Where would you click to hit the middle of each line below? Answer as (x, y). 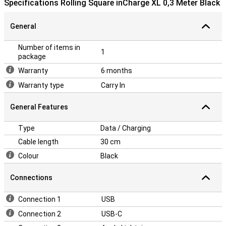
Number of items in (49, 47)
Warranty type (41, 85)
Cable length (38, 142)
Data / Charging (126, 128)
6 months (117, 71)
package (32, 56)
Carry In (113, 85)
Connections (31, 178)
